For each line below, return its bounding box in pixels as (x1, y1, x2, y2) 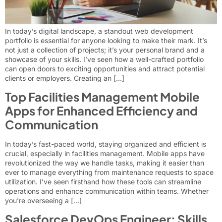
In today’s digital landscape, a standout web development (5, 26, 193, 35)
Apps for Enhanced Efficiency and (5, 103, 198, 118)
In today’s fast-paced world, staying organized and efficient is (5, 139, 206, 148)
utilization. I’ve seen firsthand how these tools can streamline (5, 177, 201, 186)
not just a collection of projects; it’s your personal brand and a (5, 45, 205, 54)
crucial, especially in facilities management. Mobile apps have (5, 149, 205, 158)
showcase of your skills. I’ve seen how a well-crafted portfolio (5, 55, 204, 63)
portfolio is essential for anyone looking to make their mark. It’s (5, 36, 207, 45)
